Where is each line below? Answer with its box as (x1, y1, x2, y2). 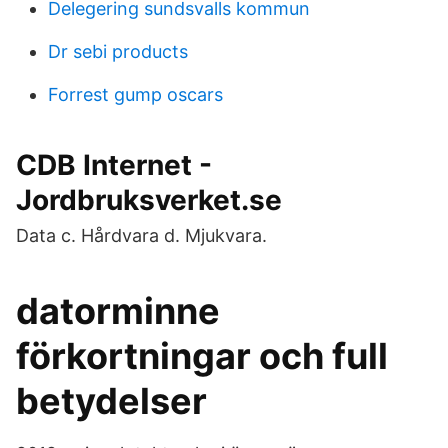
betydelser (16, 379, 207, 423)
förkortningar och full (16, 334, 388, 378)
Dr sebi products (48, 41, 188, 62)
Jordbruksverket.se (16, 183, 282, 217)
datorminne (16, 289, 220, 333)
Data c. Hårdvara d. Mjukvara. (16, 225, 267, 246)
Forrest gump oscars (48, 84, 223, 105)
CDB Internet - (16, 148, 212, 182)
